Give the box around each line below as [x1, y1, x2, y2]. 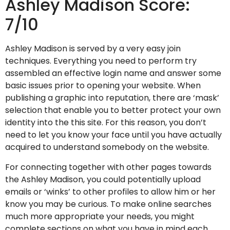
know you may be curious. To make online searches [5, 198, 212, 210]
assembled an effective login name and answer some [5, 67, 221, 80]
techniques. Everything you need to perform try [5, 55, 197, 67]
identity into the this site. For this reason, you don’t [5, 117, 206, 129]
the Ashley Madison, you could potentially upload [5, 173, 201, 185]
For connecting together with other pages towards [5, 161, 212, 173]
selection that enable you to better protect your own [5, 104, 221, 117]
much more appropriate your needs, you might [5, 210, 195, 222]
